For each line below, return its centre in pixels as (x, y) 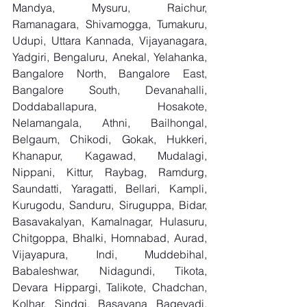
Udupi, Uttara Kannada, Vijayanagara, (110, 40)
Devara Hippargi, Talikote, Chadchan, (110, 287)
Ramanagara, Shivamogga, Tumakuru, (110, 24)
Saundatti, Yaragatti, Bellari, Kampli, (110, 188)
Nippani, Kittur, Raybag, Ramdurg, (110, 172)
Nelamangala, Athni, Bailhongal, (110, 123)
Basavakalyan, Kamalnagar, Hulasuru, (110, 221)
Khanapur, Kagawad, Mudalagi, (110, 156)
